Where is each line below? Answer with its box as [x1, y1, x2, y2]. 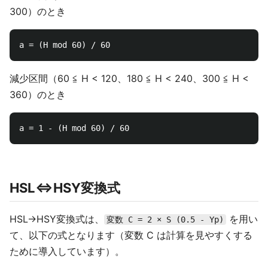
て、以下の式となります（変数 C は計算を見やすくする [10, 229, 252, 241]
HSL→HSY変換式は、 [10, 212, 104, 225]
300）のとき [10, 5, 66, 17]
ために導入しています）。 [10, 245, 124, 257]
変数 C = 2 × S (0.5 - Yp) [106, 214, 224, 224]
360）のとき [10, 88, 66, 100]
